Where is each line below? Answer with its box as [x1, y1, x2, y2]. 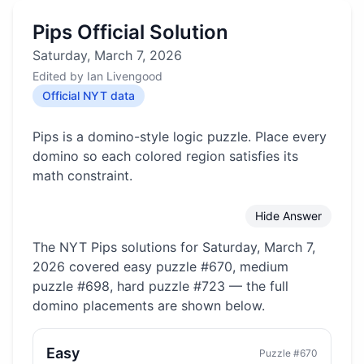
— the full [229, 278, 288, 294]
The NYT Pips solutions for [32, 239, 202, 255]
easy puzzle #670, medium [123, 258, 288, 275]
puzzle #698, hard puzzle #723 [32, 278, 225, 294]
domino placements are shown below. [32, 297, 265, 314]
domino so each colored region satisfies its [32, 148, 298, 164]
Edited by [32, 69, 87, 83]
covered [65, 258, 119, 275]
